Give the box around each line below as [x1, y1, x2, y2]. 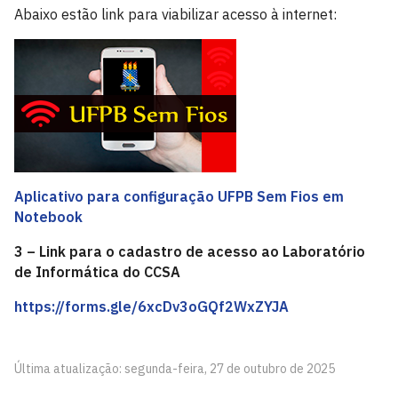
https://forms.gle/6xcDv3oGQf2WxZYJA [14, 298, 289, 315]
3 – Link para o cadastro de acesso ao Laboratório [14, 243, 365, 260]
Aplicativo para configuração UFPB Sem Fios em [14, 187, 344, 205]
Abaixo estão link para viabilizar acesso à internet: [14, 5, 337, 23]
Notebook [14, 208, 83, 226]
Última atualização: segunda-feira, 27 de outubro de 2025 [14, 361, 335, 377]
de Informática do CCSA [14, 263, 180, 281]
